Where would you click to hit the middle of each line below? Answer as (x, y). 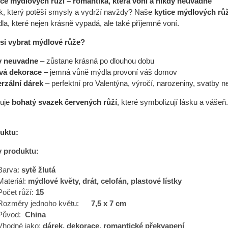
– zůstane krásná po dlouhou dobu (96, 61)
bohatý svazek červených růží (64, 103)
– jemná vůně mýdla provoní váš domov (109, 73)
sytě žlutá (38, 170)
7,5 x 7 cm (108, 203)
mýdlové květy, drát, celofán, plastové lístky (105, 181)
